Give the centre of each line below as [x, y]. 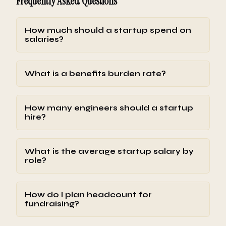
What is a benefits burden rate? [95, 73]
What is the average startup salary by [109, 151]
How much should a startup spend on [108, 30]
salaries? [44, 39]
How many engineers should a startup [109, 108]
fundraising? [52, 204]
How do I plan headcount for [88, 194]
